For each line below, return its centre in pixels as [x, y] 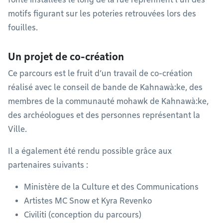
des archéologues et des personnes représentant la [104, 115]
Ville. [17, 129]
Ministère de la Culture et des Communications [112, 187]
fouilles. [23, 28]
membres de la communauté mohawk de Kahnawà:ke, [108, 102]
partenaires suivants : [49, 165]
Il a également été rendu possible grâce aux [90, 151]
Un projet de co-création [67, 57]
